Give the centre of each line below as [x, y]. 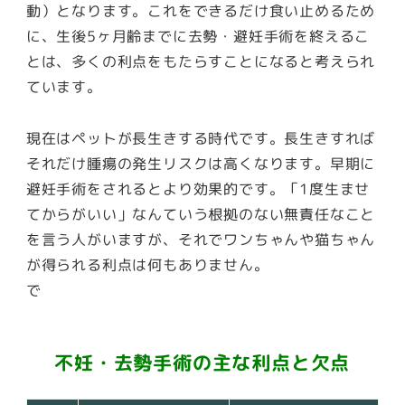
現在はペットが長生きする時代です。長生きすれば [201, 138]
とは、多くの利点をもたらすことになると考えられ [201, 61]
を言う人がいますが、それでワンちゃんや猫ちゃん [201, 239]
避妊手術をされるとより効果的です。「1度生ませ [198, 188]
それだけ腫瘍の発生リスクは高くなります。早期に [201, 163]
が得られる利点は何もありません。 [147, 264]
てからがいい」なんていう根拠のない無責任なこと [201, 214]
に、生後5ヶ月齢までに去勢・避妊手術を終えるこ [198, 36]
